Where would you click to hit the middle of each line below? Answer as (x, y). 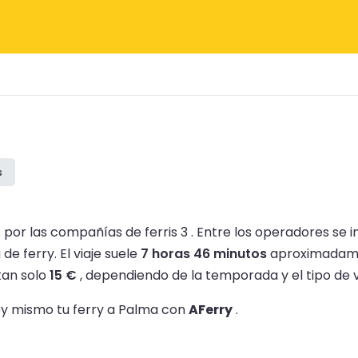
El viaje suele (100, 253)
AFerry (211, 309)
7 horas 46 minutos (204, 253)
